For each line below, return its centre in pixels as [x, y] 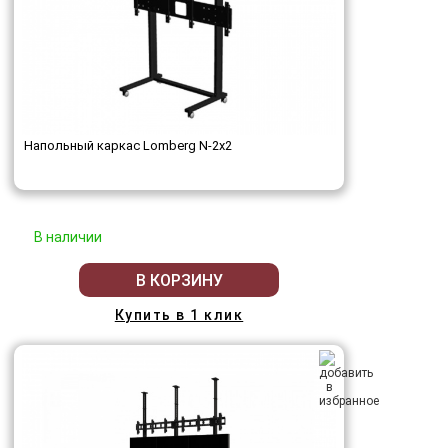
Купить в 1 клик [179, 315]
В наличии [68, 237]
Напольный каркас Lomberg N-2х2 [128, 146]
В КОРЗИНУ [179, 280]
